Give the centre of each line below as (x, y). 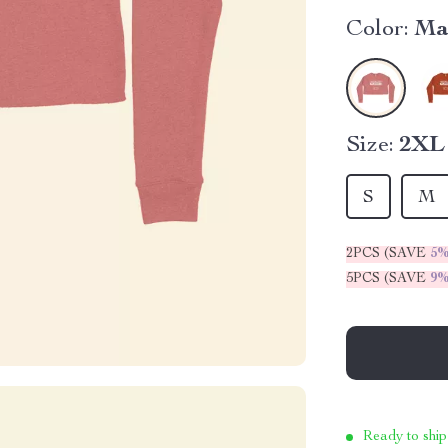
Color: (378, 30)
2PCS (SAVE (388, 254)
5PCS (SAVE (388, 279)
